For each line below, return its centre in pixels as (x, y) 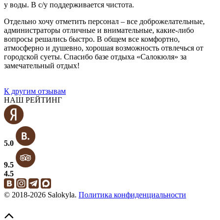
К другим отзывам (35, 91)
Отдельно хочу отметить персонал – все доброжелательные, (104, 21)
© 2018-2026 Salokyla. (41, 194)
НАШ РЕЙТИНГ (33, 100)
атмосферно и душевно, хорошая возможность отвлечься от (104, 48)
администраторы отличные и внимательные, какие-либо (99, 30)
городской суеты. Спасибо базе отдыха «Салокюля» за (95, 56)
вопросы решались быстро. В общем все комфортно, (92, 39)
